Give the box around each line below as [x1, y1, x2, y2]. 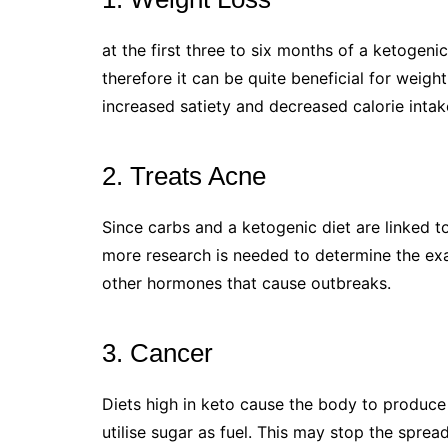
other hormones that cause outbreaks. [102, 272, 391, 293]
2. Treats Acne [102, 160, 273, 191]
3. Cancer [102, 337, 220, 368]
